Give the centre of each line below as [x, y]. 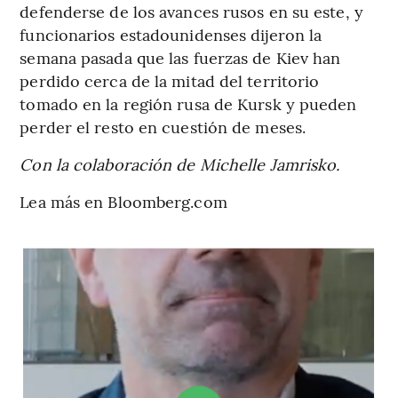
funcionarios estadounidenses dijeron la [171, 35]
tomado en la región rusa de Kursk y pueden [188, 104]
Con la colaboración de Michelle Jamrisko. [180, 164]
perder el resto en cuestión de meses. [163, 127]
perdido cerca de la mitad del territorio [170, 81]
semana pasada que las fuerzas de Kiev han [180, 58]
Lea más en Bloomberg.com [123, 202]
